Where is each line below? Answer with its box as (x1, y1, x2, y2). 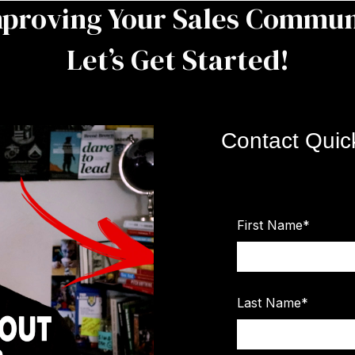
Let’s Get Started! (66, 40, 289, 79)
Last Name (237, 294, 302, 311)
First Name (237, 217, 303, 233)
